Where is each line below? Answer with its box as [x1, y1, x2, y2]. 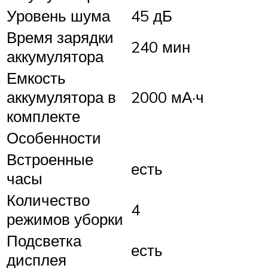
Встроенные [7, 150, 93, 169]
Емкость [7, 68, 66, 87]
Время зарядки [7, 28, 114, 47]
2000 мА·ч [131, 87, 204, 106]
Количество [7, 190, 90, 209]
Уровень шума [7, 6, 110, 25]
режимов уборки [7, 209, 123, 229]
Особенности [7, 128, 101, 147]
